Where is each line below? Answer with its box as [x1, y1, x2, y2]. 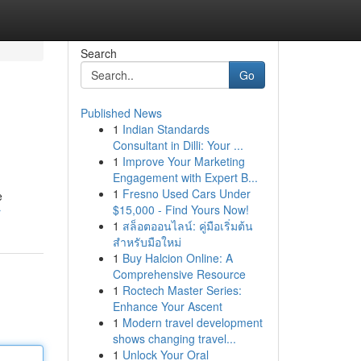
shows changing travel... [112, 330, 236, 346]
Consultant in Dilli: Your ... [112, 137, 243, 153]
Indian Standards [122, 121, 210, 137]
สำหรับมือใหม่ [112, 234, 181, 250]
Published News [80, 105, 162, 121]
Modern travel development [122, 314, 263, 330]
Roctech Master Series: [122, 282, 242, 298]
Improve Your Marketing [122, 153, 245, 169]
